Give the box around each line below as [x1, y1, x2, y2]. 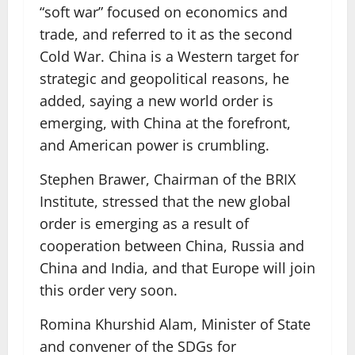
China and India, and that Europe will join [40, 258, 315, 277]
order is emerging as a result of [40, 214, 249, 233]
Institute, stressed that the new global [40, 192, 291, 211]
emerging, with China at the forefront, [40, 113, 291, 132]
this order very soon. [40, 281, 177, 300]
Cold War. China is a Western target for [40, 47, 299, 66]
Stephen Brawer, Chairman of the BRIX [40, 170, 296, 189]
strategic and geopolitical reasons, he [40, 69, 289, 88]
